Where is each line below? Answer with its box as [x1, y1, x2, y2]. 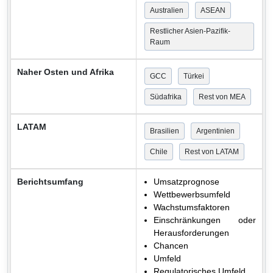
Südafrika [150, 92, 182, 101]
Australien [150, 5, 183, 15]
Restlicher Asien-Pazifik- [150, 26, 230, 35]
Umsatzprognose [154, 176, 219, 186]
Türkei [183, 71, 204, 80]
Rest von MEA [199, 92, 246, 101]
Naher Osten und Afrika [17, 66, 114, 77]
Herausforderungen [154, 227, 229, 238]
